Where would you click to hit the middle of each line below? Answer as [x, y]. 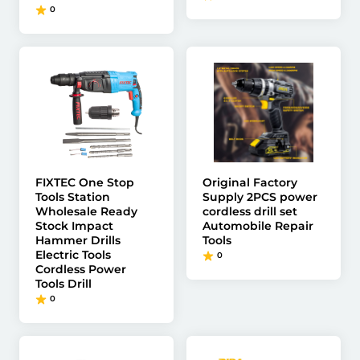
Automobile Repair [258, 226]
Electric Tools [73, 255]
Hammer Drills [78, 240]
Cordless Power [81, 269]
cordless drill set [250, 211]
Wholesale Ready [86, 211]
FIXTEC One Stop [85, 182]
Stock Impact [74, 226]
